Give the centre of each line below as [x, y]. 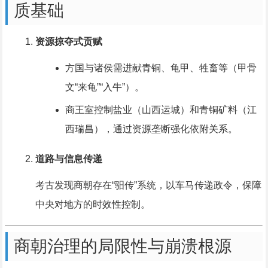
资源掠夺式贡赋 [68, 42]
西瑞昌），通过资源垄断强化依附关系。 [151, 129]
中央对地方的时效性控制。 [92, 205]
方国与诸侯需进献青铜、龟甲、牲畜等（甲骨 [161, 68]
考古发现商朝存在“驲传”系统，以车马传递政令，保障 [148, 185]
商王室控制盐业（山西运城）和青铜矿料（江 [161, 110]
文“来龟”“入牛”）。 [104, 87]
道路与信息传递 [68, 159]
